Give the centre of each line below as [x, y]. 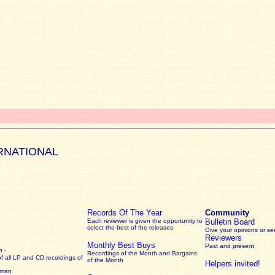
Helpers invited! [233, 264]
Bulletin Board [230, 222]
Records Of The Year [125, 213]
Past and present [230, 246]
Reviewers [223, 238]
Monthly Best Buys [121, 245]
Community [227, 213]
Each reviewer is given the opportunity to [145, 221]
